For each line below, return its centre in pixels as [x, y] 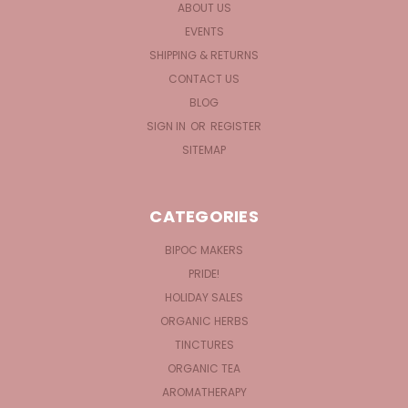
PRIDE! [204, 273]
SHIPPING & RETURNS [204, 55]
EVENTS [204, 31]
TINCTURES [204, 344]
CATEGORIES [204, 216]
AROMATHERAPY [204, 392]
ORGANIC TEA [204, 368]
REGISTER [236, 126]
